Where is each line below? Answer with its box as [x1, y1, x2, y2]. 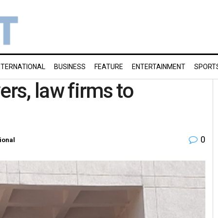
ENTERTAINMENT [132, 63, 185, 71]
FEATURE [94, 63, 123, 71]
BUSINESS [54, 63, 86, 71]
